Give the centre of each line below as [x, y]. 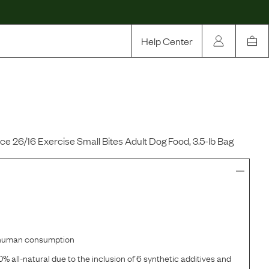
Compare [92, 125]
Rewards [90, 108]
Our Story [92, 91]
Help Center [167, 41]
